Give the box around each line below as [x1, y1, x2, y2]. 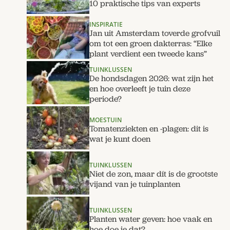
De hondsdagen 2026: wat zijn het [89, 73, 214, 84]
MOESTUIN [89, 116, 122, 124]
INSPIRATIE [89, 20, 123, 29]
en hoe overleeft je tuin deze [89, 83, 190, 94]
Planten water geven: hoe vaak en [89, 214, 212, 224]
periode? [89, 93, 122, 104]
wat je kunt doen [89, 133, 150, 144]
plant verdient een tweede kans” [89, 48, 207, 59]
